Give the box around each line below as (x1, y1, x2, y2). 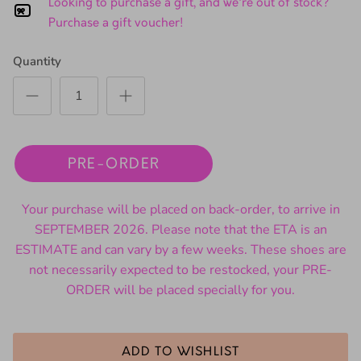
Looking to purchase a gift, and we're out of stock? (48, 2, 329, 17)
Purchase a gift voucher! (48, 22, 183, 37)
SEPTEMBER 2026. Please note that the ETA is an (34, 226, 327, 245)
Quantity (13, 59, 61, 76)
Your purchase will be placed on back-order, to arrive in (21, 206, 340, 225)
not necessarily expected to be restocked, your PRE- (29, 267, 332, 285)
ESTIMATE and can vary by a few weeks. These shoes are (15, 247, 346, 265)
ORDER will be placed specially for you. (66, 287, 295, 305)
